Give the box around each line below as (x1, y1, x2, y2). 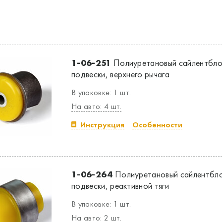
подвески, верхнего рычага (71, 68, 170, 80)
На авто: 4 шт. (71, 101, 122, 111)
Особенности (132, 119, 182, 130)
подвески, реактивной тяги (71, 180, 169, 191)
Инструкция (80, 119, 124, 130)
